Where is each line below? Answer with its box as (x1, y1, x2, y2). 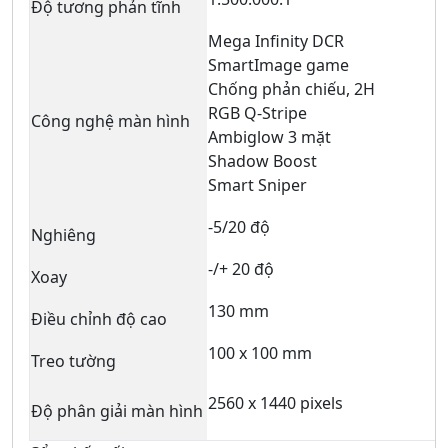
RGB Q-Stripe (208, 101, 307, 124)
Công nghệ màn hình (31, 109, 190, 132)
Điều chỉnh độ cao (31, 307, 167, 330)
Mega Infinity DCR (208, 29, 344, 52)
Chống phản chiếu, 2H (208, 77, 375, 100)
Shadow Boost (208, 149, 317, 172)
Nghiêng (31, 223, 96, 246)
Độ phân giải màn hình (31, 399, 203, 422)
